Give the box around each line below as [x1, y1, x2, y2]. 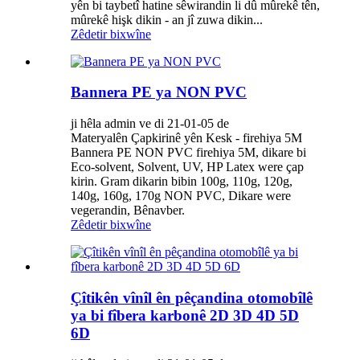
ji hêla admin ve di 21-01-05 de [71, 117, 229, 131]
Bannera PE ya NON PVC [71, 84, 247, 101]
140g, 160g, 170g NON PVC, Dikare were [71, 189, 291, 203]
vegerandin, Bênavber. [71, 203, 185, 218]
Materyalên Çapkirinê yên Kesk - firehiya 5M [71, 131, 302, 145]
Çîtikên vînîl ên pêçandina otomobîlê [71, 288, 313, 306]
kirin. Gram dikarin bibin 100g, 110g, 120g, [71, 174, 292, 189]
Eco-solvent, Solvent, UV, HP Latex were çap [71, 160, 304, 174]
